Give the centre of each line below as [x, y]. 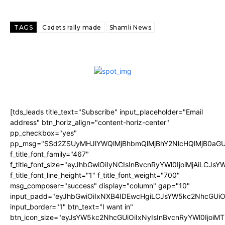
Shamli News [130, 27]
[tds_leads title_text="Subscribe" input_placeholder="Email [106, 112]
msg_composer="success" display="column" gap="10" [100, 186]
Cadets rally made [72, 27]
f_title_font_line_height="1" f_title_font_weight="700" [95, 175]
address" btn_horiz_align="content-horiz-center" [90, 122]
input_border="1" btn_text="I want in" [72, 207]
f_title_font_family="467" [49, 154]
